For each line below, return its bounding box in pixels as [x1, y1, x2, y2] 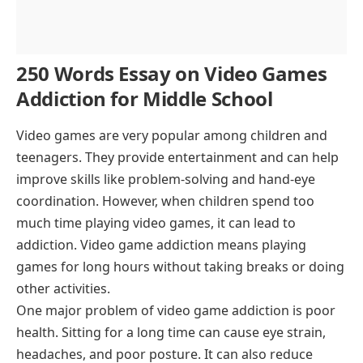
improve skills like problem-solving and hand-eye [16, 169, 315, 188]
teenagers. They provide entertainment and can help [16, 147, 339, 166]
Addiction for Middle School [16, 85, 273, 113]
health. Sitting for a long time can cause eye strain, [16, 322, 326, 341]
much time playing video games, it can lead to [16, 213, 296, 232]
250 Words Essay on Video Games [16, 60, 327, 88]
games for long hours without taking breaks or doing [16, 257, 344, 275]
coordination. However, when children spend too [16, 191, 314, 210]
